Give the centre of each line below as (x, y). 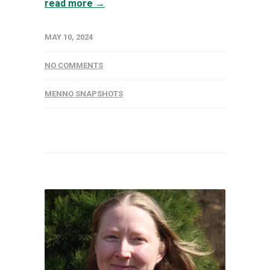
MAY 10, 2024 (69, 37)
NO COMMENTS (74, 65)
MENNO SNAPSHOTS (84, 93)
